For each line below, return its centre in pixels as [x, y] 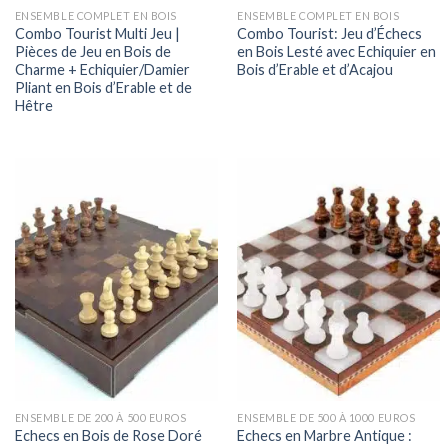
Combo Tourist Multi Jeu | [97, 34]
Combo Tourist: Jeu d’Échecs [330, 34]
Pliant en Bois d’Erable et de [103, 88]
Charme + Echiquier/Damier [102, 70]
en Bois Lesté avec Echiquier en [337, 52]
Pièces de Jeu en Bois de [92, 52]
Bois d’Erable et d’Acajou [315, 70]
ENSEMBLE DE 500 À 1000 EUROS [326, 418]
